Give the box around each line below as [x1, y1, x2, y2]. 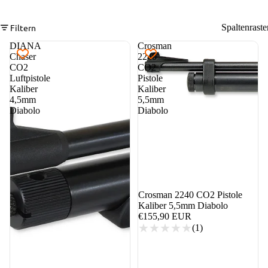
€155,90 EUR [138, 211, 191, 221]
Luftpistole [10, 73, 50, 84]
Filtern [10, 22, 36, 33]
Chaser [10, 51, 36, 62]
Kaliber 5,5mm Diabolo [138, 200, 228, 211]
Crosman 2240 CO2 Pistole [138, 189, 242, 200]
